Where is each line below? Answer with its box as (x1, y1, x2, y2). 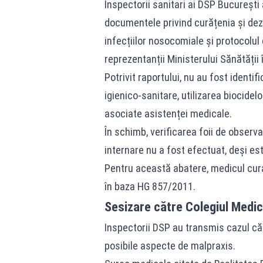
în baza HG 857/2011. (104, 180, 195, 193)
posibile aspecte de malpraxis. (104, 240, 235, 252)
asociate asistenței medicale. (104, 107, 232, 120)
